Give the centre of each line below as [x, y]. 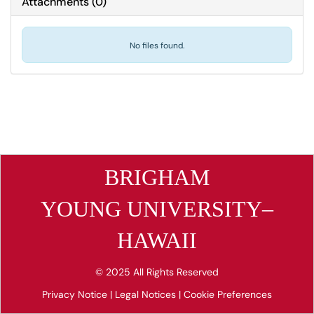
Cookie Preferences [228, 294]
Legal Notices [147, 294]
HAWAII [157, 240]
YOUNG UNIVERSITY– [157, 209]
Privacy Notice [76, 294]
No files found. [157, 46]
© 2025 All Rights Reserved [157, 272]
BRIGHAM [157, 177]
